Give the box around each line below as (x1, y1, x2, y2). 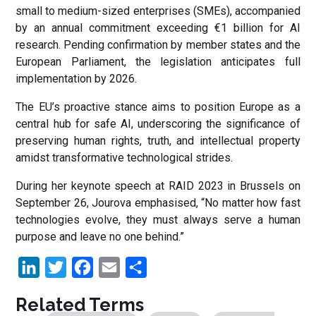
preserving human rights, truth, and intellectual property (16, 134, 300, 148)
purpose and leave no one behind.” (16, 230, 185, 244)
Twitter (66, 260, 102, 274)
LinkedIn (39, 260, 83, 274)
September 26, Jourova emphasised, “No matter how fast (16, 196, 300, 210)
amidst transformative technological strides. (16, 151, 233, 165)
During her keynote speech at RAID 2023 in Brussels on (16, 179, 300, 193)
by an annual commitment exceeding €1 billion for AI (16, 21, 300, 35)
